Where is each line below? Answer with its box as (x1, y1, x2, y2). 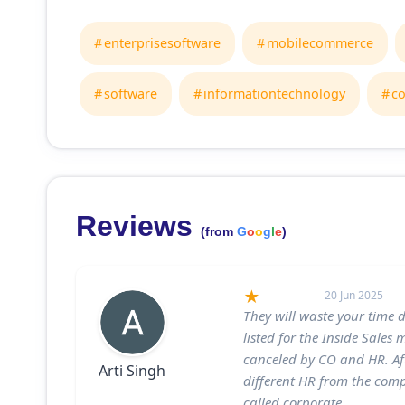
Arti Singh (99, 361, 165, 381)
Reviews (76, 210, 201, 242)
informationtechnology (203, 85, 345, 102)
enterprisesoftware (104, 34, 221, 52)
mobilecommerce (267, 34, 373, 52)
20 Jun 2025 (325, 287, 383, 303)
